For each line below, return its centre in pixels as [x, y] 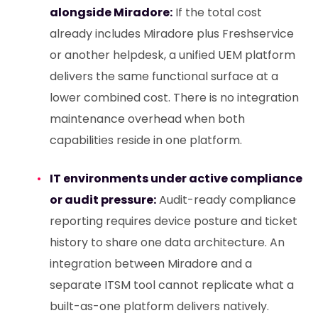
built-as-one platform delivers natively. [159, 307]
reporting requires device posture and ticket [173, 221]
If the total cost [217, 13]
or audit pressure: [103, 200]
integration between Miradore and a [150, 264]
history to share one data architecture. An [167, 243]
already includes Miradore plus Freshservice [171, 34]
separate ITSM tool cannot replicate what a [171, 285]
